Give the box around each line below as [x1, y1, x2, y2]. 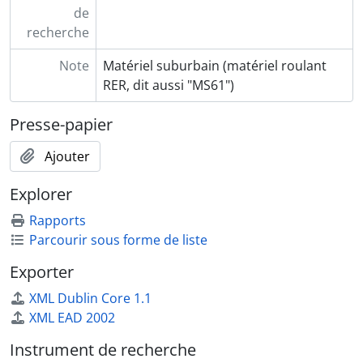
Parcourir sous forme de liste [29, 230, 207, 249]
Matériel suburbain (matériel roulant [102, 56, 327, 75]
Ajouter [45, 147, 90, 165]
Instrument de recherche [10, 338, 196, 361]
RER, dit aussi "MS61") [102, 75, 234, 94]
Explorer [10, 182, 72, 205]
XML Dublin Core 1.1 [29, 288, 152, 307]
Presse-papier [10, 113, 113, 135]
